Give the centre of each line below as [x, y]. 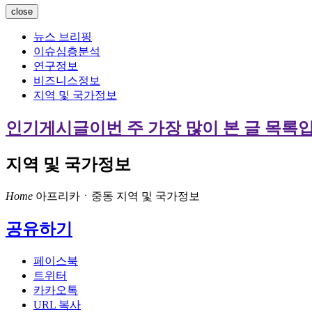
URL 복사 [57, 305]
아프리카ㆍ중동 [76, 196]
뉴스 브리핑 [63, 37]
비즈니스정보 [67, 81]
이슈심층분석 [67, 52]
